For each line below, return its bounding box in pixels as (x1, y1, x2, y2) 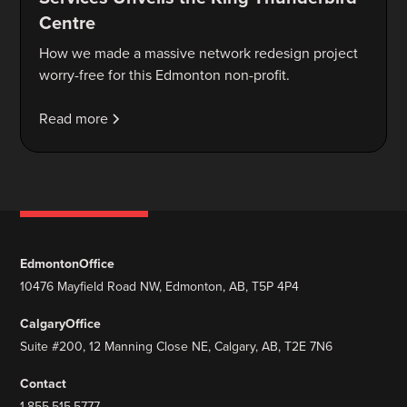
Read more (39, 107, 109, 129)
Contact (20, 373, 67, 393)
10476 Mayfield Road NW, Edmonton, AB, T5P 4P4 (20, 276, 300, 296)
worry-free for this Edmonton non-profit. (39, 64, 291, 85)
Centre (39, 8, 96, 36)
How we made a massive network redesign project (39, 42, 359, 64)
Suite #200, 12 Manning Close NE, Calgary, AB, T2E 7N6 (20, 336, 333, 356)
